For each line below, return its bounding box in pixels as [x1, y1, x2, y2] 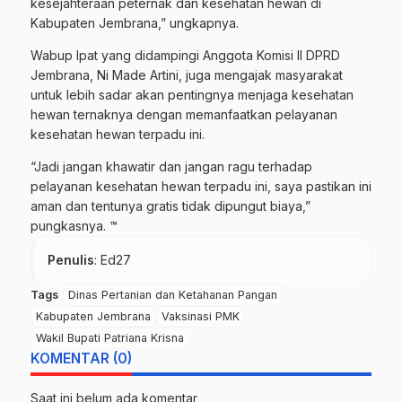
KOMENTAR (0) [31, 349, 132, 367]
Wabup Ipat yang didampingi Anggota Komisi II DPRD [31, 47, 340, 63]
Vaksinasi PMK [162, 309, 240, 323]
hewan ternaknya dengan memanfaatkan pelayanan [31, 106, 337, 122]
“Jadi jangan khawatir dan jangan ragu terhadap [31, 158, 312, 174]
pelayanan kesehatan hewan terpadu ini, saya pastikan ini [31, 178, 371, 194]
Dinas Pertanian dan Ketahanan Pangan [68, 287, 277, 301]
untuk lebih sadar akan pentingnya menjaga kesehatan [31, 86, 354, 102]
